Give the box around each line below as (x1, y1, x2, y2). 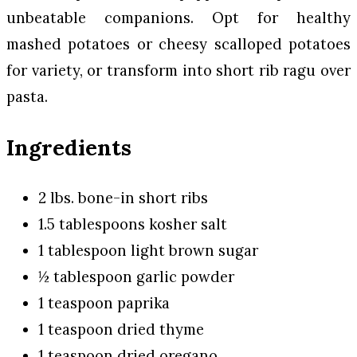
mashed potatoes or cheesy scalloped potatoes (6, 33, 351, 53)
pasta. (6, 86, 48, 106)
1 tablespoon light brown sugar (38, 241, 258, 261)
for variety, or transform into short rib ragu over (6, 60, 351, 80)
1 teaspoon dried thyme (38, 320, 204, 339)
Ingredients (6, 132, 131, 162)
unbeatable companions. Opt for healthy (6, 7, 351, 27)
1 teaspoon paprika (38, 293, 170, 313)
